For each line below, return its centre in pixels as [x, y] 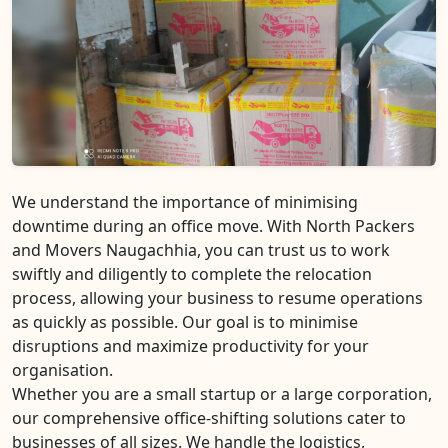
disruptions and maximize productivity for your [190, 346]
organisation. [62, 370]
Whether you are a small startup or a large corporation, [222, 394]
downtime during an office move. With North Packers [213, 226]
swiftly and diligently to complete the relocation [192, 274]
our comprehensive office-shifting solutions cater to [209, 418]
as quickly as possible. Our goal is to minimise [185, 322]
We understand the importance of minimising [185, 202]
